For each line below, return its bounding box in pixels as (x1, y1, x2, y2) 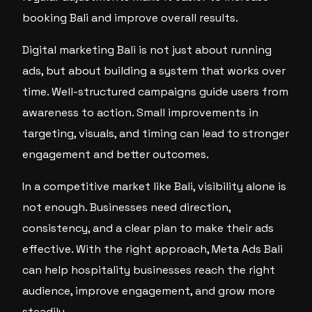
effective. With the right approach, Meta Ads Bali (22, 242, 283, 256)
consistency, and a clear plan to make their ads (22, 221, 274, 235)
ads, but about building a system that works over (22, 63, 286, 78)
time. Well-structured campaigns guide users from (22, 84, 289, 99)
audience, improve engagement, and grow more (22, 283, 276, 298)
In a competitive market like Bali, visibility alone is (22, 179, 287, 194)
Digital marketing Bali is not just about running (22, 42, 272, 57)
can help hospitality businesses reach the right (22, 263, 276, 277)
